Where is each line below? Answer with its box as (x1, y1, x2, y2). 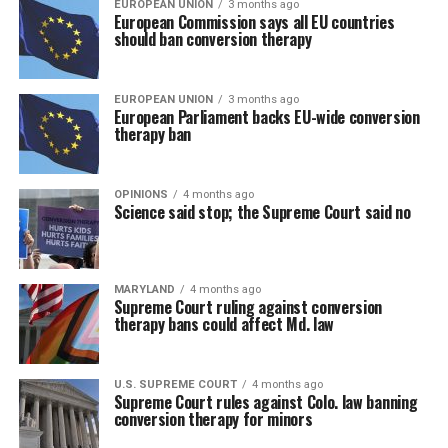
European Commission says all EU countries (113, 10, 395, 34)
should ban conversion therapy (113, 27, 312, 51)
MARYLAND (113, 283, 175, 296)
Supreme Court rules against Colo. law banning (113, 390, 418, 414)
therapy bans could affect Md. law (113, 312, 335, 336)
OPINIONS (113, 188, 168, 201)
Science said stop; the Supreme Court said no (113, 200, 411, 224)
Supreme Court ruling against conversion (113, 295, 383, 319)
